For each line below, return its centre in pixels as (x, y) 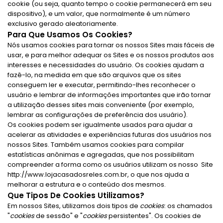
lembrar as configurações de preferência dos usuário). (98, 115)
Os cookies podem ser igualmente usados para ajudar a (100, 125)
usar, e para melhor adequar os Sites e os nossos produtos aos (111, 55)
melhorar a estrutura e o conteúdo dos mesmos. (87, 184)
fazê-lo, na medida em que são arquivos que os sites (94, 75)
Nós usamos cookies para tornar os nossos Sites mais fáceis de (111, 45)
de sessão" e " (58, 216)
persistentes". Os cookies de (154, 216)
